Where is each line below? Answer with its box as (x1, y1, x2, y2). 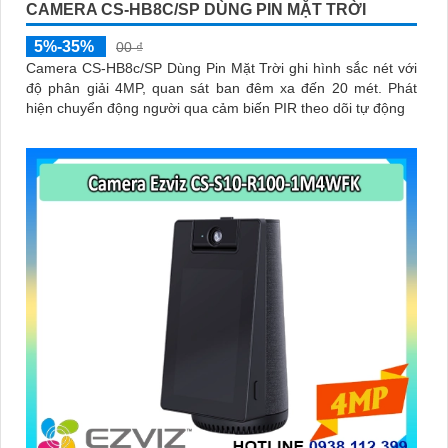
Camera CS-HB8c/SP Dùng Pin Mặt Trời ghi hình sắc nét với (26, 59, 417, 76)
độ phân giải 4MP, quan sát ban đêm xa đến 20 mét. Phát (26, 79, 388, 96)
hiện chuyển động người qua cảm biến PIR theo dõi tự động (26, 99, 405, 116)
